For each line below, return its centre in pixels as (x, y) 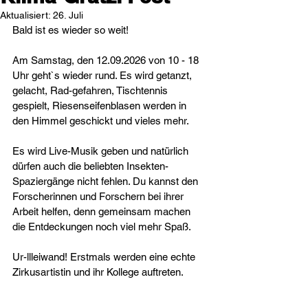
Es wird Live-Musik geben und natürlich (102, 151)
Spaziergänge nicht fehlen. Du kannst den (107, 181)
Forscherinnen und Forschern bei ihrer (99, 196)
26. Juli (68, 15)
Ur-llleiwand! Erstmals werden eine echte (105, 257)
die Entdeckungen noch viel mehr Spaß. (102, 227)
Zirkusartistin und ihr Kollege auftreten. (98, 272)
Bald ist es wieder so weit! (70, 30)
